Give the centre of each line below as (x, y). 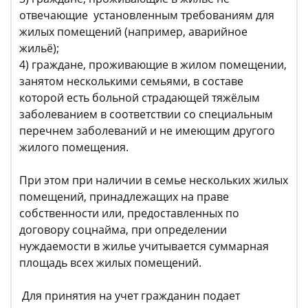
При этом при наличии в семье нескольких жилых (154, 180)
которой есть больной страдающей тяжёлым (140, 98)
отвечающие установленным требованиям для (147, 15)
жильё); (39, 48)
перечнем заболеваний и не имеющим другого (147, 131)
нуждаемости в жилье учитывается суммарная (144, 246)
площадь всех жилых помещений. (110, 263)
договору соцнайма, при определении (123, 230)
